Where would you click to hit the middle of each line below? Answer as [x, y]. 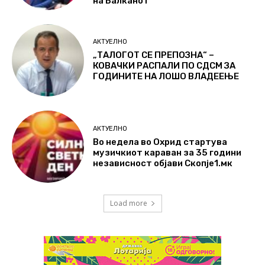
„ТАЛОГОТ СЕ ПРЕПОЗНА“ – [154, 55]
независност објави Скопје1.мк [163, 163]
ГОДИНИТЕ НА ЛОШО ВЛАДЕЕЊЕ [166, 77]
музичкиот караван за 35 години [167, 152]
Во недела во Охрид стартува [160, 142]
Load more [128, 203]
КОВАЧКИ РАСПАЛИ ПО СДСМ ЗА [164, 66]
